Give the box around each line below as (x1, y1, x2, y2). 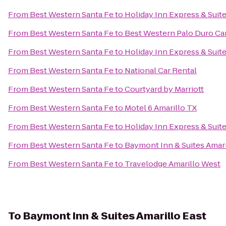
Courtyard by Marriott (125, 84, 204, 94)
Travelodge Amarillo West (125, 158, 220, 169)
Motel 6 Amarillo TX (125, 102, 197, 113)
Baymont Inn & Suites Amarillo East (23, 209, 206, 223)
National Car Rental (125, 65, 197, 76)
